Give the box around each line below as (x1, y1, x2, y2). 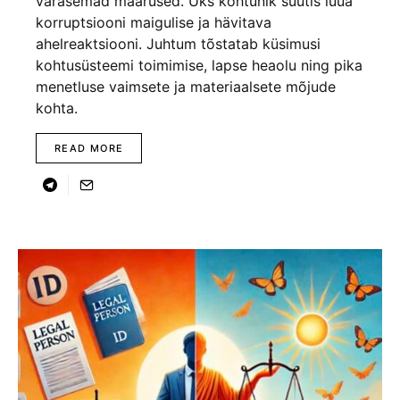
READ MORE (54, 142, 124, 154)
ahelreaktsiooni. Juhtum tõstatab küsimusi (36, 35, 321, 53)
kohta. (36, 99, 78, 117)
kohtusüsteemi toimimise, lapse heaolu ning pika (36, 56, 362, 74)
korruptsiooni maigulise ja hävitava (36, 13, 271, 31)
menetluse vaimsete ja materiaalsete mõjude (36, 78, 336, 96)
